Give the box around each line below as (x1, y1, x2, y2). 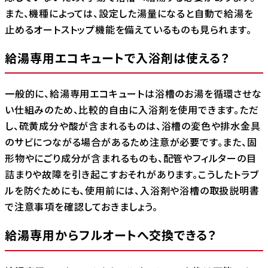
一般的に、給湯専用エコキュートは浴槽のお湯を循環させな (5, 86, 262, 101)
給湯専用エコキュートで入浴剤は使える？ (5, 48, 230, 66)
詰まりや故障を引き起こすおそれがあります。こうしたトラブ (5, 167, 259, 182)
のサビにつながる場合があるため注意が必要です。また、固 (5, 135, 257, 150)
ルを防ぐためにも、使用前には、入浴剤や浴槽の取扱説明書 (5, 183, 260, 198)
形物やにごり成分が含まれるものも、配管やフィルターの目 (5, 151, 257, 166)
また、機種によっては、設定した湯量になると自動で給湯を (5, 5, 254, 20)
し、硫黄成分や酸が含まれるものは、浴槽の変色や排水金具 (5, 118, 261, 133)
